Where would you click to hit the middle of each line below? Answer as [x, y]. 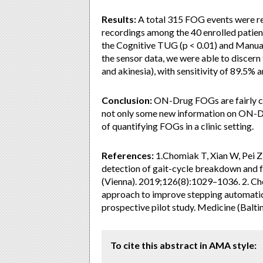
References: [128, 155]
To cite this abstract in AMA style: [183, 245]
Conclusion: [127, 100]
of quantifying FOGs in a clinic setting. [178, 126]
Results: [119, 19]
